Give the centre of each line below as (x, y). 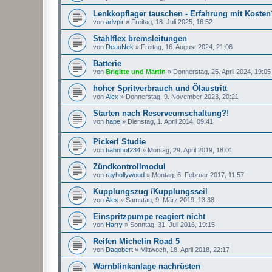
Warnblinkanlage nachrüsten (147, 266)
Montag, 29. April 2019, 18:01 (190, 150)
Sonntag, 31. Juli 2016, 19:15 (172, 224)
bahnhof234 (123, 150)
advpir (115, 22)
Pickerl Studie (119, 141)
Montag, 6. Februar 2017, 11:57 (198, 175)
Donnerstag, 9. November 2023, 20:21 (182, 97)
